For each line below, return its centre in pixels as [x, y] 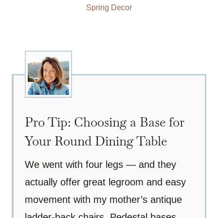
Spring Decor [109, 8]
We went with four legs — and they [100, 165]
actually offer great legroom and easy [105, 182]
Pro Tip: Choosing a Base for [105, 122]
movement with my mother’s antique [103, 200]
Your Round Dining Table [96, 141]
